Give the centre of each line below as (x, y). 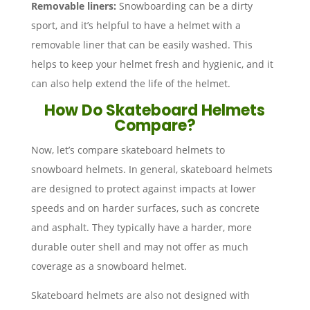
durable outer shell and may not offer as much (139, 246)
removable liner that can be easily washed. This (142, 44)
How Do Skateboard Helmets (155, 110)
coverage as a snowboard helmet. (109, 266)
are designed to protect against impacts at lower (143, 188)
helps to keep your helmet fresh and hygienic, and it (152, 64)
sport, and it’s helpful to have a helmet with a (136, 25)
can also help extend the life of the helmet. (132, 83)
